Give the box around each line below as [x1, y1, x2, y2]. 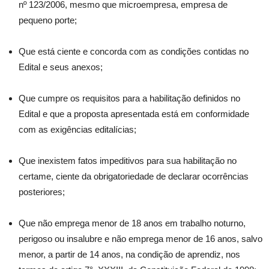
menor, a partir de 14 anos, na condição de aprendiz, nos [19, 249, 240, 259]
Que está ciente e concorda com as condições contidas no [19, 46, 249, 56]
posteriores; [19, 187, 65, 197]
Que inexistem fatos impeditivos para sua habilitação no [19, 156, 237, 166]
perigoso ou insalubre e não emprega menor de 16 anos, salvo [19, 234, 262, 244]
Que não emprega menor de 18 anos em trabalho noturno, [19, 218, 246, 228]
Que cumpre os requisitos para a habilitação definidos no [19, 93, 240, 103]
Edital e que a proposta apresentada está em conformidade [19, 109, 249, 119]
